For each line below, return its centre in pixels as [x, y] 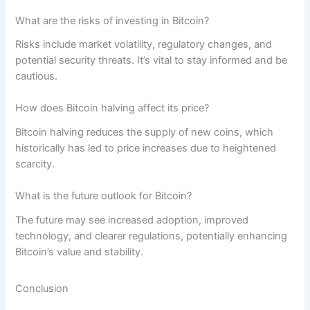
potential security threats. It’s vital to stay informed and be [152, 61]
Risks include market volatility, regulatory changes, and [144, 45]
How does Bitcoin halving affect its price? [112, 108]
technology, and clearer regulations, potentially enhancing [152, 236]
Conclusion [42, 288]
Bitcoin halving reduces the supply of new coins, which [145, 132]
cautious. [37, 76]
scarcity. [35, 164]
